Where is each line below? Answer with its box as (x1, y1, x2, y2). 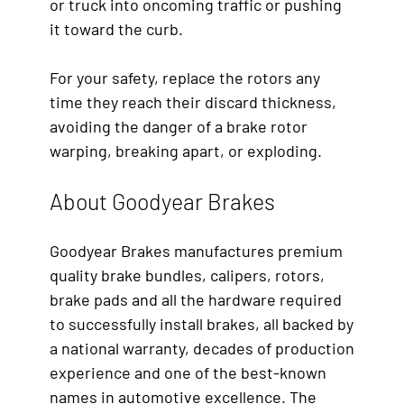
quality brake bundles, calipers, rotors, (50, 264, 325, 285)
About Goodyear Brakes (50, 187, 275, 215)
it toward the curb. (50, 18, 183, 39)
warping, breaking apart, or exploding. (50, 140, 322, 161)
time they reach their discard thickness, (50, 91, 336, 112)
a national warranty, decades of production (50, 337, 354, 358)
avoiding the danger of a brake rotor (50, 115, 308, 136)
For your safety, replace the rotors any (50, 67, 320, 87)
